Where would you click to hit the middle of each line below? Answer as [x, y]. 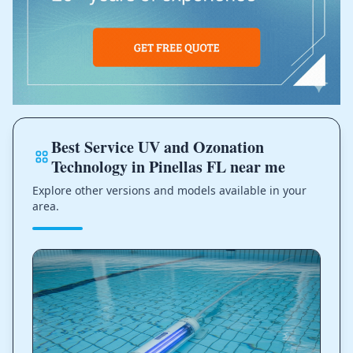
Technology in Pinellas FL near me [168, 166]
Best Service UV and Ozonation [157, 147]
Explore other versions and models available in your [169, 190]
